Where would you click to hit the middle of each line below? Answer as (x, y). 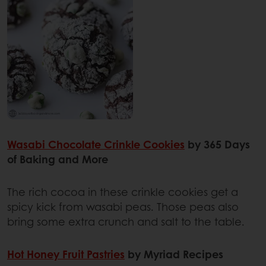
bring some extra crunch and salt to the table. (126, 222)
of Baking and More (58, 159)
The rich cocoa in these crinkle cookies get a (123, 192)
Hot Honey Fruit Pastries (66, 254)
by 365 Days (217, 145)
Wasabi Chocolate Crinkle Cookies (96, 145)
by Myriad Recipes (174, 254)
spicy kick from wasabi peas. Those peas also (123, 207)
